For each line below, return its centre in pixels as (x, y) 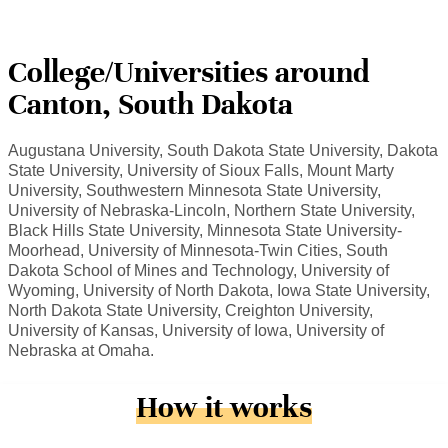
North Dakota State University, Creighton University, (190, 311)
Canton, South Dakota (150, 105)
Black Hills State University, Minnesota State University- (205, 231)
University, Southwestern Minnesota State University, (194, 191)
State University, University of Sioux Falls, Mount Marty (201, 171)
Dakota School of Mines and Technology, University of (198, 271)
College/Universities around (189, 73)
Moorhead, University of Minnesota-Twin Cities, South (198, 251)
